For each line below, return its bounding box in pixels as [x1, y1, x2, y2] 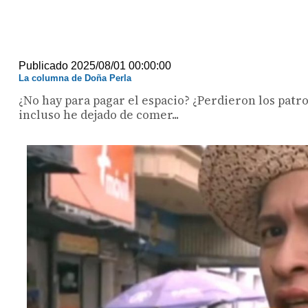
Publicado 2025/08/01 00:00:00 [19, 60, 172, 71]
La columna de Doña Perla [19, 73, 132, 83]
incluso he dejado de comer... [19, 107, 179, 123]
